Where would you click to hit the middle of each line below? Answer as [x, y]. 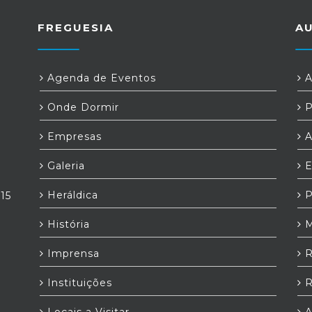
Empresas [73, 136]
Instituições [78, 283]
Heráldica [71, 195]
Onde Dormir [81, 107]
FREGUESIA [76, 28]
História [67, 224]
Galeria [64, 166]
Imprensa [72, 253]
